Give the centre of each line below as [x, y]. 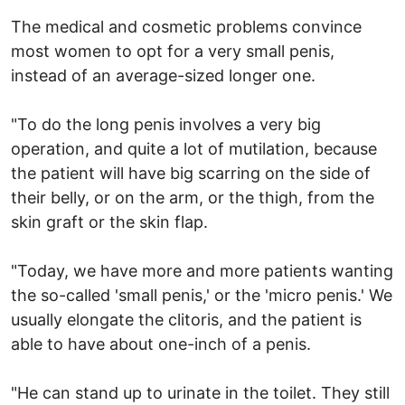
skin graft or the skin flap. [109, 221]
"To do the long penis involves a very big [166, 124]
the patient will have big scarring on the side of [191, 173]
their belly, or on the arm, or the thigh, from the [193, 197]
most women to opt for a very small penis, [173, 51]
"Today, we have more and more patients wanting [202, 270]
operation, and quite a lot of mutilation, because [194, 148]
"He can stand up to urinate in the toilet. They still [200, 392]
